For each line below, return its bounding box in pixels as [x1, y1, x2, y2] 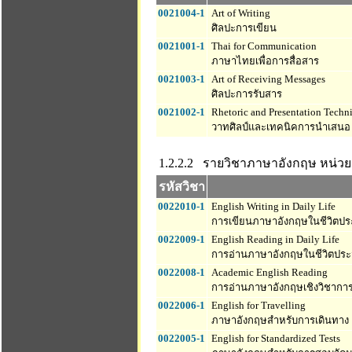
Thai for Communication [209, 40, 317, 52]
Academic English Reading [209, 266, 328, 278]
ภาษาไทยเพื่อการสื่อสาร [209, 55, 319, 67]
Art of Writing [209, 7, 270, 19]
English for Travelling [209, 299, 306, 311]
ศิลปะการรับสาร [209, 88, 282, 100]
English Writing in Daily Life [209, 200, 335, 212]
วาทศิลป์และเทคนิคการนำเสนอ [209, 121, 350, 133]
